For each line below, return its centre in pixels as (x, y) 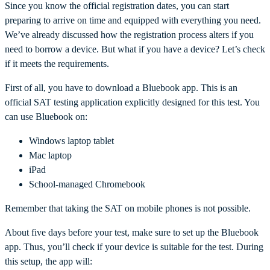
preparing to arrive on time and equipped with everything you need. (133, 20)
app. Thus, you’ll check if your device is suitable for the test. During (134, 246)
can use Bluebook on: (46, 116)
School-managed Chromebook (87, 184)
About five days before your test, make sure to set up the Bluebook (132, 232)
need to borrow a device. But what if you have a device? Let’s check (135, 49)
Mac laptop (50, 155)
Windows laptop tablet (71, 140)
